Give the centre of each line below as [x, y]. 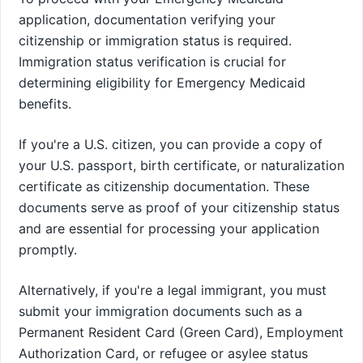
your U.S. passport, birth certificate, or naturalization [181, 165]
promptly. [48, 249]
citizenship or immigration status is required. [155, 40]
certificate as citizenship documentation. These [164, 186]
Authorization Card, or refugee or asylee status [163, 353]
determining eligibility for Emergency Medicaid [162, 82]
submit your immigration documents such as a [160, 311]
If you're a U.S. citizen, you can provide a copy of [171, 144]
